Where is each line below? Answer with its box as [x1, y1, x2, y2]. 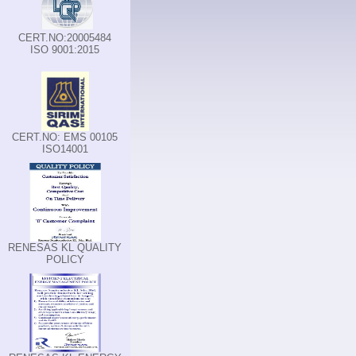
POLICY [45, 253, 84, 265]
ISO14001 [41, 143, 88, 155]
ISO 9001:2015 [30, 44, 99, 56]
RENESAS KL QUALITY [8, 242, 122, 253]
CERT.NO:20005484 [18, 32, 111, 44]
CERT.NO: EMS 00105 [12, 131, 118, 143]
